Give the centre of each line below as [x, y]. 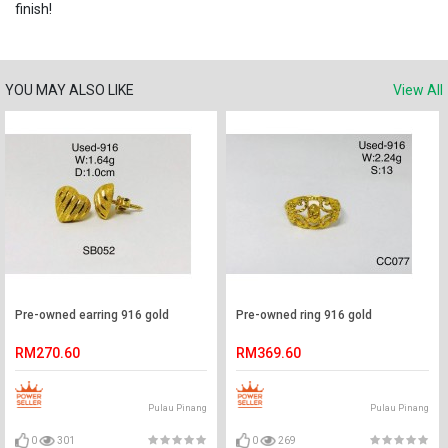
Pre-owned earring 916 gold [92, 315]
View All [418, 90]
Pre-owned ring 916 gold [304, 315]
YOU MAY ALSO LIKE [69, 90]
